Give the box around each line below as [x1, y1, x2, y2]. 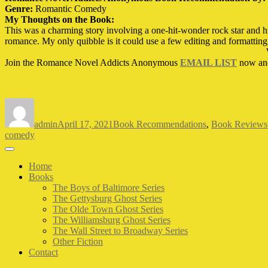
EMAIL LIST [180, 57, 237, 68]
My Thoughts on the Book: [5, 14, 114, 25]
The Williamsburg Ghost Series [53, 214, 170, 225]
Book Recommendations [113, 118, 206, 129]
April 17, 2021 [57, 118, 113, 129]
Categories [112, 97, 153, 108]
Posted [57, 97, 82, 108]
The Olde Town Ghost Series [53, 203, 163, 214]
